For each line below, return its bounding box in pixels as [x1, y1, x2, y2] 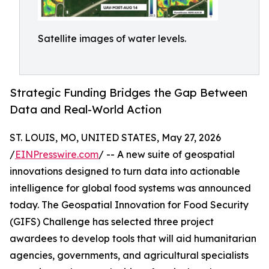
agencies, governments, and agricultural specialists [10, 249, 249, 262]
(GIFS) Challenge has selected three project [10, 216, 214, 228]
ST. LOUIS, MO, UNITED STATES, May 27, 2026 [10, 131, 221, 144]
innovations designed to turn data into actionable [10, 165, 240, 178]
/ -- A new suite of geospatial [98, 148, 235, 161]
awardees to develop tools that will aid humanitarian [10, 232, 256, 245]
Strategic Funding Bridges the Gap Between [10, 86, 247, 100]
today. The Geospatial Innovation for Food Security [10, 199, 249, 211]
